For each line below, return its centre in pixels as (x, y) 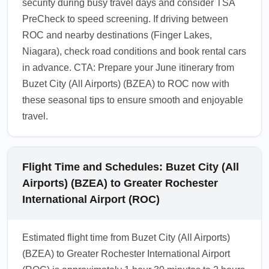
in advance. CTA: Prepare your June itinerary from (128, 68)
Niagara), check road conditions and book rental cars (134, 51)
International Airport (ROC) (91, 199)
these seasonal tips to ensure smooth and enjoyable (133, 100)
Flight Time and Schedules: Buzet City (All (131, 167)
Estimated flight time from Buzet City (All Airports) (126, 237)
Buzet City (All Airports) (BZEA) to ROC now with (126, 84)
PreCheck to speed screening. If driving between (125, 19)
